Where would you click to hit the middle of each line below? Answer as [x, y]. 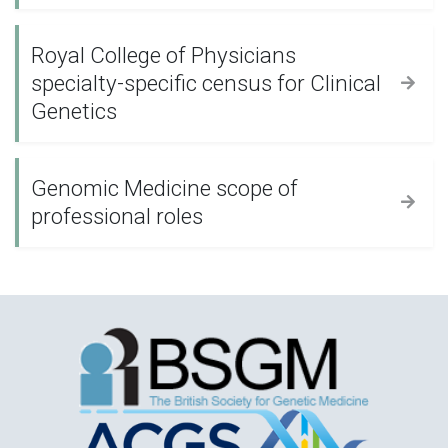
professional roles [117, 216]
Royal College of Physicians [163, 55]
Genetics [74, 111]
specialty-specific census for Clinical [206, 83]
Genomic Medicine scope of [164, 188]
